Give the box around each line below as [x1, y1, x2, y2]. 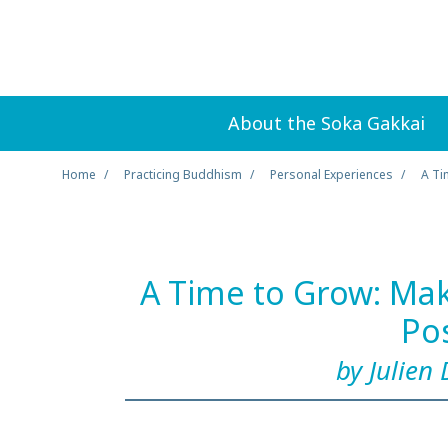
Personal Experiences [270, 166, 394, 183]
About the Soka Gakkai [228, 111, 426, 135]
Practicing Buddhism [124, 166, 243, 183]
